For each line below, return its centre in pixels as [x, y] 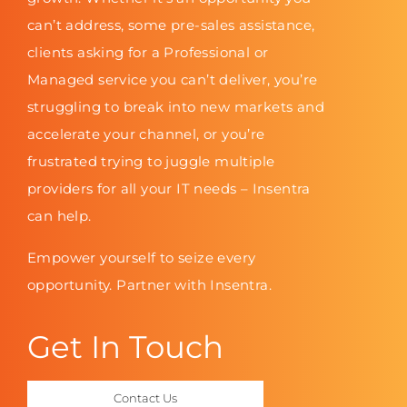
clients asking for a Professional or [148, 53]
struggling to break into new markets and [176, 107]
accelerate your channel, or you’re [146, 134]
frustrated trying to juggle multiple [151, 162]
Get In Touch [125, 347]
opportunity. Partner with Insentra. [149, 285]
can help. [60, 216]
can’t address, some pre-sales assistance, [171, 25]
